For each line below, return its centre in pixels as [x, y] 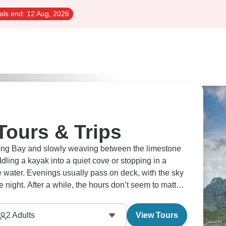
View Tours [157, 215]
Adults [22, 215]
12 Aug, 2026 [47, 14]
